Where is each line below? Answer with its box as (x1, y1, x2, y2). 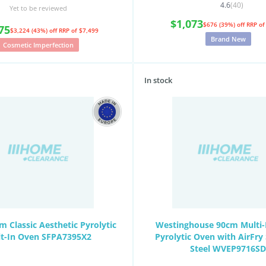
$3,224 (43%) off (10, 26, 59, 34)
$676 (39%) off (202, 20, 246, 28)
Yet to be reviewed (9, 4, 67, 12)
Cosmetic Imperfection (2, 40, 74, 49)
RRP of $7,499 (59, 26, 99, 34)
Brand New (210, 34, 246, 43)
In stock (144, 75, 172, 85)
